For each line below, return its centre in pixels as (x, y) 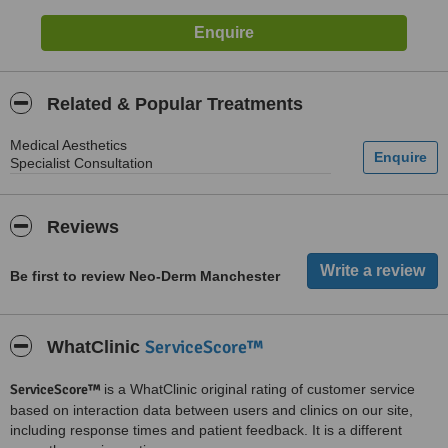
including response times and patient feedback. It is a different (206, 430)
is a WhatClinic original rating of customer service (259, 389)
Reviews (80, 227)
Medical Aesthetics (68, 145)
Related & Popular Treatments (172, 104)
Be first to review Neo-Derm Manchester (145, 276)
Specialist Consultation (81, 163)
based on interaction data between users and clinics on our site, (211, 410)
